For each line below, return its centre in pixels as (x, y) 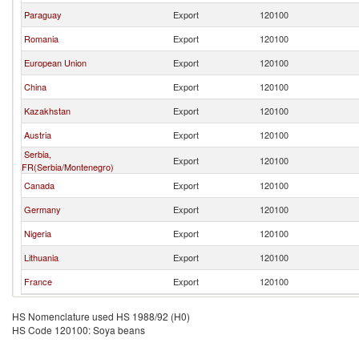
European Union (55, 63)
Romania (41, 38)
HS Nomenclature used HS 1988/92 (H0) (101, 316)
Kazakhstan (47, 111)
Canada (39, 185)
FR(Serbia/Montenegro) (68, 167)
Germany (42, 209)
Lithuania (41, 257)
